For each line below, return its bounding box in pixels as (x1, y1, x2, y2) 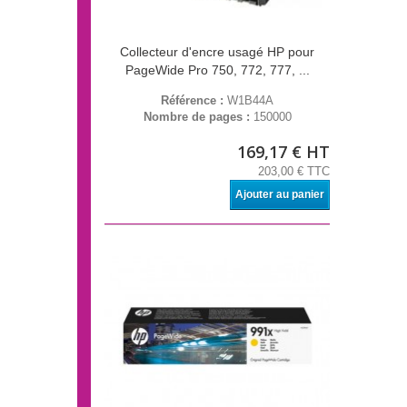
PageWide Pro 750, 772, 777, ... (124, 63, 310, 78)
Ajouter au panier (235, 188, 324, 202)
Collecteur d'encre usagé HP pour (120, 45, 314, 60)
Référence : (161, 94, 227, 108)
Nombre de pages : (143, 110, 253, 124)
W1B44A (227, 94, 273, 108)
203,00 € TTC (258, 164, 330, 179)
